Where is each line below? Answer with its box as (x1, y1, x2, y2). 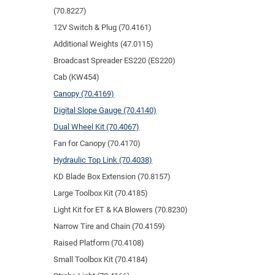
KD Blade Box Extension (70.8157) (53, 171, 171, 181)
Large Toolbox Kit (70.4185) (53, 188, 149, 198)
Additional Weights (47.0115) (53, 39, 154, 48)
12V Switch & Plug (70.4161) (53, 22, 152, 32)
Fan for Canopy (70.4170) (53, 138, 141, 148)
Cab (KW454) (53, 72, 100, 82)
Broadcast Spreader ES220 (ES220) (53, 55, 176, 65)
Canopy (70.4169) (53, 88, 115, 98)
